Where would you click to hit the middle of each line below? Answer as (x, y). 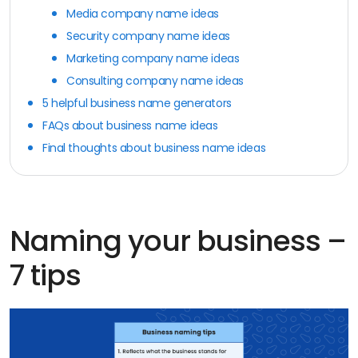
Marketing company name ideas (153, 58)
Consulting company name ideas (155, 80)
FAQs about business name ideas (130, 125)
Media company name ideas (143, 13)
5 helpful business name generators (137, 103)
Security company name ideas (148, 36)
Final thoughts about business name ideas (154, 147)
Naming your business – (178, 241)
